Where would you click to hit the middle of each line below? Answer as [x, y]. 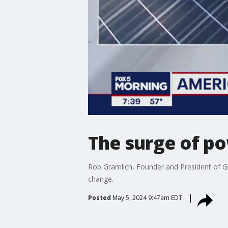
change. [101, 179]
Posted [99, 197]
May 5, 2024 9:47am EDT [147, 197]
